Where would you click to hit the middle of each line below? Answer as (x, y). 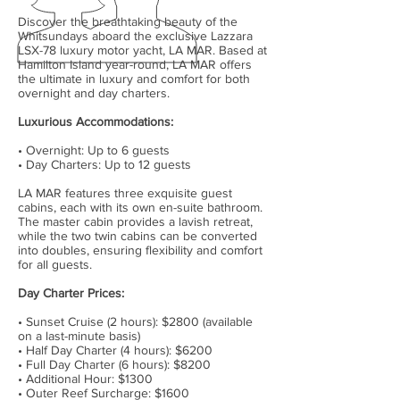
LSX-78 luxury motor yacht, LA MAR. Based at (142, 50)
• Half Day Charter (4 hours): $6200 (115, 350)
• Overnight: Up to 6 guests (94, 150)
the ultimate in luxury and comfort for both (134, 79)
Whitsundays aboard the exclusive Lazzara (135, 36)
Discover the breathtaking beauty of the (128, 21)
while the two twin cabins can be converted (137, 236)
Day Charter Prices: (71, 293)
